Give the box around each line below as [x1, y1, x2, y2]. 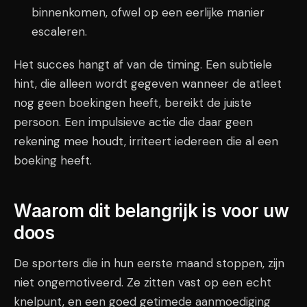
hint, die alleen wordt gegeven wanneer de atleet [14, 76, 282, 91]
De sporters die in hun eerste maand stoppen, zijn [14, 256, 284, 271]
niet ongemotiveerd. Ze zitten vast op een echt [14, 275, 271, 290]
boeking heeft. [14, 153, 92, 168]
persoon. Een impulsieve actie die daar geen [14, 114, 253, 130]
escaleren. [31, 24, 87, 39]
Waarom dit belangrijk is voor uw [14, 200, 289, 221]
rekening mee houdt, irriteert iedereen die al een [14, 134, 278, 149]
